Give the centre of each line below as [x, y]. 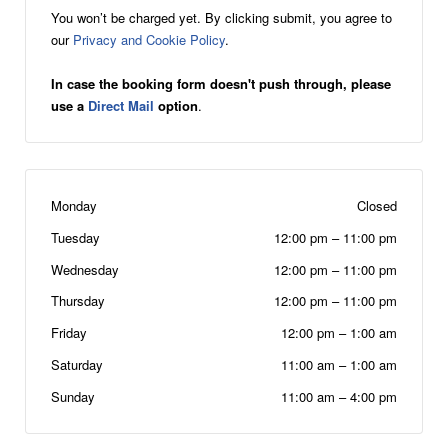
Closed [377, 206]
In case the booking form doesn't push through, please [221, 84]
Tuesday [75, 237]
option [176, 106]
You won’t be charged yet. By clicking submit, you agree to [221, 18]
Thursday [78, 301]
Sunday [73, 396]
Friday [69, 333]
